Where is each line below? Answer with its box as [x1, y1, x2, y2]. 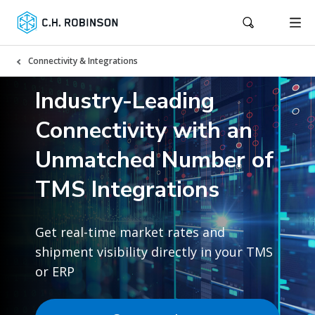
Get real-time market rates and [35, 223, 225, 240]
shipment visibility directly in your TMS [35, 243, 273, 260]
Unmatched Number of [35, 144, 274, 175]
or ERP [35, 262, 75, 280]
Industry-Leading [35, 85, 214, 116]
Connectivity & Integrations [28, 55, 138, 67]
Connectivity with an [35, 115, 252, 146]
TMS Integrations [35, 174, 219, 205]
